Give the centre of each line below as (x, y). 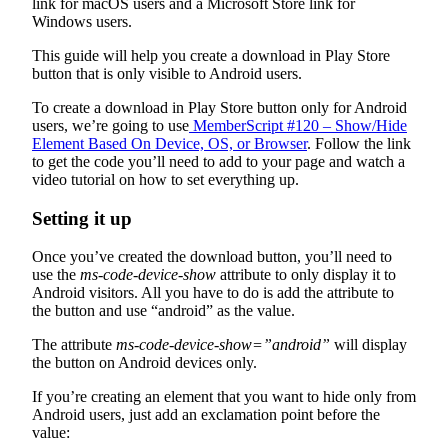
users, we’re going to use (110, 125)
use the (56, 275)
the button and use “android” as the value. (163, 311)
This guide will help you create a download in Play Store (211, 55)
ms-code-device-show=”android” (223, 345)
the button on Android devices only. (144, 363)
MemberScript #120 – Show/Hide (298, 125)
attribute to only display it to (306, 275)
